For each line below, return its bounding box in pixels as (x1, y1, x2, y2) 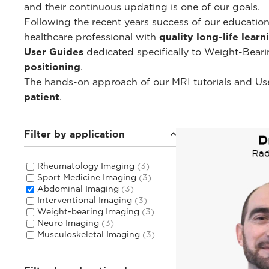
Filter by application (24, 128, 125, 140)
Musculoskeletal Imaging (37, 229, 142, 239)
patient (24, 91, 59, 103)
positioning (24, 61, 80, 73)
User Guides (24, 46, 83, 58)
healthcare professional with (24, 31, 159, 43)
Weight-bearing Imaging (37, 206, 142, 216)
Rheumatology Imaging (37, 160, 137, 171)
